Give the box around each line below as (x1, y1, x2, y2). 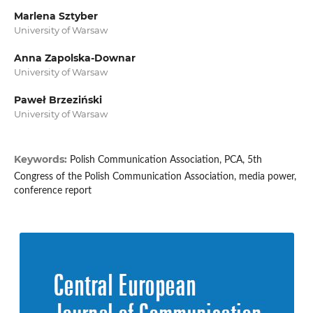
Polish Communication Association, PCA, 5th (69, 155, 262, 166)
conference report (13, 186, 92, 196)
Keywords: (13, 153, 70, 166)
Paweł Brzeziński (13, 94, 102, 107)
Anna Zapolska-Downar (13, 52, 136, 65)
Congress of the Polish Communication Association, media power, (13, 172, 296, 182)
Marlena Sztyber (13, 10, 98, 23)
